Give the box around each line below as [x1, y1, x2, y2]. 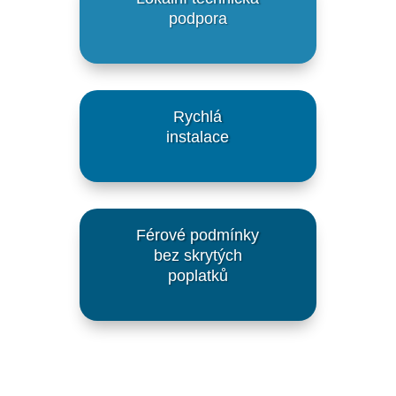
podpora [168, 10, 227, 28]
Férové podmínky [136, 226, 260, 245]
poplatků [167, 267, 228, 286]
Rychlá [173, 108, 223, 126]
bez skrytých [153, 247, 242, 265]
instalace [166, 128, 230, 147]
